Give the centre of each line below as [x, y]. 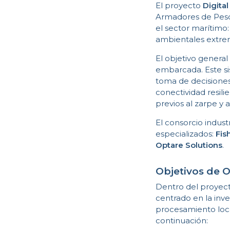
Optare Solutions [189, 145]
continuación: [182, 221]
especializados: [186, 133]
